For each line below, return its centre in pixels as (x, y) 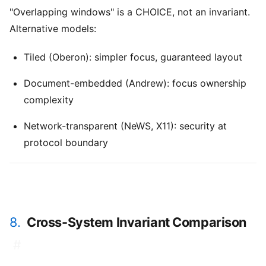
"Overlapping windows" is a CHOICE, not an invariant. (130, 12)
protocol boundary (66, 143)
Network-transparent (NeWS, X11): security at (125, 126)
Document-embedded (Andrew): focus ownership (135, 83)
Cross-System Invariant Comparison (137, 222)
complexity (49, 100)
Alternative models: (53, 29)
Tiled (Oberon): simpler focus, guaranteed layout (133, 57)
